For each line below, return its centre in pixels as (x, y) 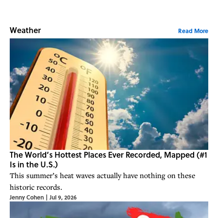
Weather (25, 30)
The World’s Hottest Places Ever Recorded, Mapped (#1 (109, 155)
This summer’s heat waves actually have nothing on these (102, 175)
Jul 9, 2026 (63, 197)
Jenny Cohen (27, 197)
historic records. (36, 187)
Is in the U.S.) (34, 164)
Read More (193, 31)
